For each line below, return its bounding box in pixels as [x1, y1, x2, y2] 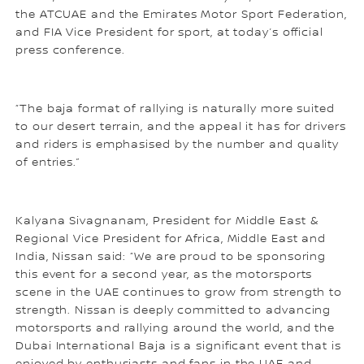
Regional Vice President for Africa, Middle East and [15, 232, 327, 245]
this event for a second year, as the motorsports [15, 267, 313, 281]
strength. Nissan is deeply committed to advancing [15, 303, 331, 317]
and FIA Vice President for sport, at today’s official [15, 25, 323, 39]
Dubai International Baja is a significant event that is [15, 339, 341, 353]
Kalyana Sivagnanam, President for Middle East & [15, 214, 318, 227]
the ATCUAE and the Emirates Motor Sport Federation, [15, 7, 348, 21]
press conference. [15, 43, 125, 57]
